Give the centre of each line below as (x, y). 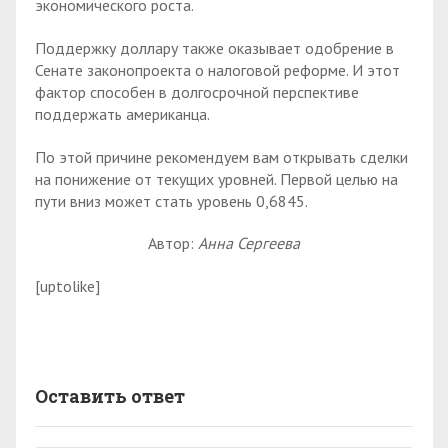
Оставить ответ (110, 396)
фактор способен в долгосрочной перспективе (197, 91)
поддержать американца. (122, 113)
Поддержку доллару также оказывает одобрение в (214, 47)
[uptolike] (67, 286)
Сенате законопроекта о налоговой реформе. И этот (217, 69)
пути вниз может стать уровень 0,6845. (171, 200)
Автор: (173, 243)
